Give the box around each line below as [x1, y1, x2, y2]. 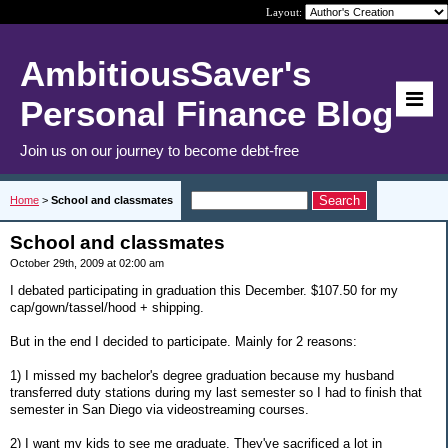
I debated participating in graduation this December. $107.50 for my [10, 282, 398, 298]
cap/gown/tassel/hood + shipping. [10, 299, 204, 315]
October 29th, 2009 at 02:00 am [10, 257, 164, 269]
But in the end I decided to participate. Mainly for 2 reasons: [10, 333, 357, 349]
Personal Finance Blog [20, 94, 393, 133]
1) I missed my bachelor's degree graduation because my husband [10, 367, 394, 383]
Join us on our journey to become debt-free [20, 142, 299, 159]
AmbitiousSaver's [20, 54, 311, 93]
